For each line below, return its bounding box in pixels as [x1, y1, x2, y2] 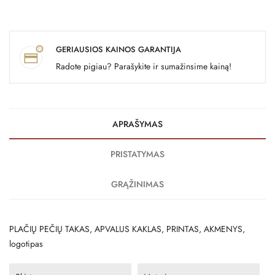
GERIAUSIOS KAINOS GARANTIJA [56, 44, 181, 56]
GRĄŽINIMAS [111, 178, 164, 191]
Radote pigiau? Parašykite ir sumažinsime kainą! [56, 60, 231, 73]
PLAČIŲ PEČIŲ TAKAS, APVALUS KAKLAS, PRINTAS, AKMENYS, [9, 223, 245, 236]
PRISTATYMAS [110, 148, 165, 161]
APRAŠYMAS [112, 118, 163, 131]
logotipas [9, 238, 43, 250]
